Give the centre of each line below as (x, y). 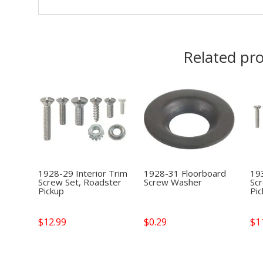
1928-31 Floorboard (185, 173)
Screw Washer (173, 182)
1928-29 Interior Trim (82, 173)
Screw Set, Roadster (80, 182)
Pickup (51, 190)
